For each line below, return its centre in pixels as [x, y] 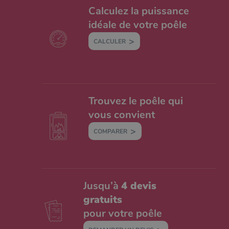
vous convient [121, 114]
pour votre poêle [123, 213]
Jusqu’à [102, 186]
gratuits [103, 199]
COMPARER [110, 131]
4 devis [139, 186]
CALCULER [109, 41]
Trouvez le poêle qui [135, 101]
